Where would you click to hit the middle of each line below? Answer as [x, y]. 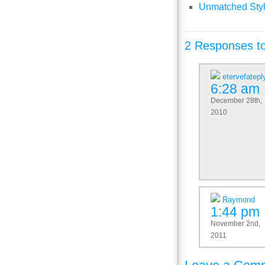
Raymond [239, 199]
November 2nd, [235, 223]
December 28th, [236, 100]
